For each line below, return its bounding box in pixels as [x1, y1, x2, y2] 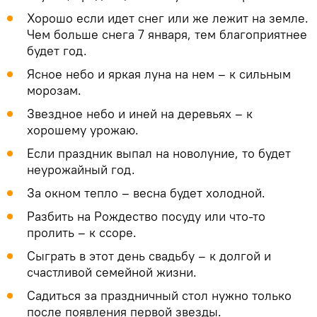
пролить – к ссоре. [27, 224, 137, 241]
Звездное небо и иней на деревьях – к [27, 105, 253, 122]
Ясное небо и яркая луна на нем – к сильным [27, 66, 291, 83]
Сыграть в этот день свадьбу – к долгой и [27, 248, 271, 265]
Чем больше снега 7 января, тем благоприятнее [27, 26, 307, 43]
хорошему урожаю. [27, 122, 139, 139]
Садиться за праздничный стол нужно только [27, 287, 292, 304]
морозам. [27, 82, 81, 99]
